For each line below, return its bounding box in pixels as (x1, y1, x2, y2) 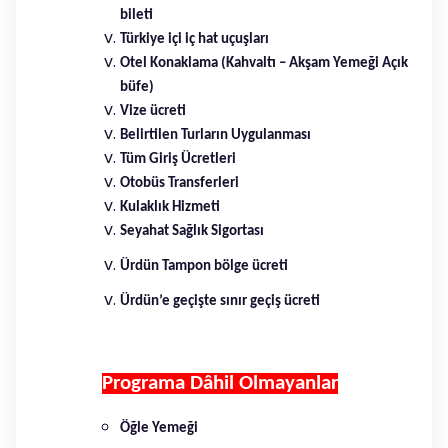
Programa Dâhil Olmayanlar (102, 372, 339, 394)
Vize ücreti (120, 103, 186, 119)
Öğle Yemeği (120, 420, 198, 436)
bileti (120, 7, 153, 23)
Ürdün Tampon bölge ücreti (120, 258, 288, 274)
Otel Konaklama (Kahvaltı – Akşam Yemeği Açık (120, 55, 408, 71)
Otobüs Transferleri (120, 175, 239, 191)
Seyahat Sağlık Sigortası (120, 223, 264, 239)
